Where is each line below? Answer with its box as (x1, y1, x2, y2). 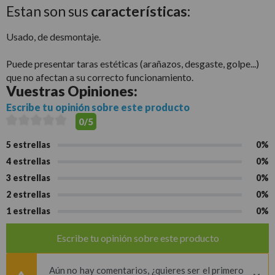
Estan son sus (6, 2, 91, 20)
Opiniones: (68, 82, 137, 100)
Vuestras (6, 82, 68, 100)
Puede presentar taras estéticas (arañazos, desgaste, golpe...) (6, 58, 259, 70)
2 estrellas (6, 189, 50, 200)
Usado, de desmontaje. (6, 31, 101, 43)
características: (91, 2, 190, 20)
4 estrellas (6, 156, 50, 167)
